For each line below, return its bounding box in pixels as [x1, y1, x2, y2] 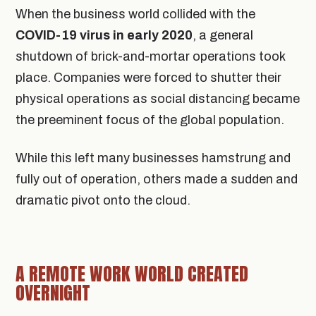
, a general [193, 28, 253, 42]
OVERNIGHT [16, 278, 90, 307]
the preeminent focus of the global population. [16, 112, 284, 127]
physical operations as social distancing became [16, 91, 300, 106]
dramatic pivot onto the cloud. [16, 193, 190, 207]
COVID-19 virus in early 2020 [16, 28, 193, 42]
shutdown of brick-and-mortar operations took [16, 49, 285, 63]
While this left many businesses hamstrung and [16, 150, 291, 165]
